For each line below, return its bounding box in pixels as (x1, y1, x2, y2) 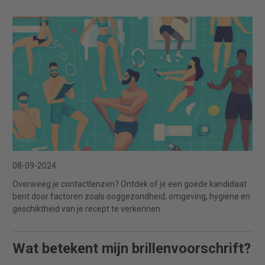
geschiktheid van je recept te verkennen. (12, 204, 162, 214)
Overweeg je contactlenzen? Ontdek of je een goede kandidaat (12, 179, 247, 189)
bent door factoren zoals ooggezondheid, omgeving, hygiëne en (12, 192, 250, 202)
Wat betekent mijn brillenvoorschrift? (12, 240, 251, 257)
